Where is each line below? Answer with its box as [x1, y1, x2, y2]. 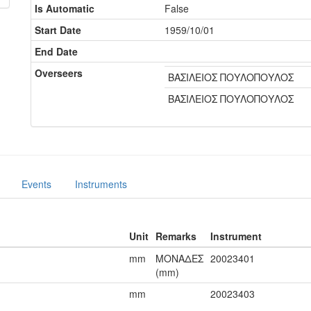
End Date [35, 44, 78, 58]
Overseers [35, 66, 83, 80]
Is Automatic [35, 1, 94, 15]
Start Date [35, 23, 81, 37]
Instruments [75, 177, 127, 191]
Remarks [155, 229, 196, 243]
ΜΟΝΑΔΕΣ [155, 251, 203, 265]
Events [22, 177, 51, 191]
